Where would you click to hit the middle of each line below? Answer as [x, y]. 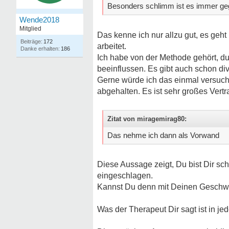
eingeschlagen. [125, 176]
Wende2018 [39, 20]
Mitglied [30, 29]
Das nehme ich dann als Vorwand [163, 135]
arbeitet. [112, 46]
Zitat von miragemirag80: [147, 119]
